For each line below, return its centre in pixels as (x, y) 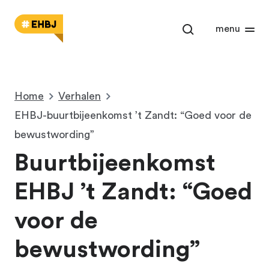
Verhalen (80, 96)
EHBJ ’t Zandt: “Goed (133, 192)
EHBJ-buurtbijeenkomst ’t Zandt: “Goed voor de (133, 115)
